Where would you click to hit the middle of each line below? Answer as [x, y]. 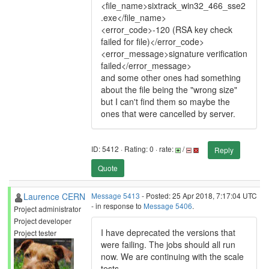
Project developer [43, 221]
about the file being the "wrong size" [169, 89]
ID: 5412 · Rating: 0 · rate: [133, 149]
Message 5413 [116, 195]
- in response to [117, 206]
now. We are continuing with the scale [172, 256]
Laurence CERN [54, 196]
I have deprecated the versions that [168, 232]
